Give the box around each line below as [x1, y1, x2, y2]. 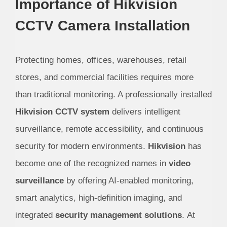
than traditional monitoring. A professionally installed [15, 90, 212, 100]
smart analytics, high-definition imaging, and [15, 193, 182, 203]
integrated [15, 210, 55, 220]
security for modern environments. [15, 141, 148, 152]
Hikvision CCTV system [15, 107, 109, 117]
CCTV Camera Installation [15, 17, 190, 33]
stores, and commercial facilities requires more [15, 72, 194, 83]
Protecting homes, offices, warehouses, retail [15, 55, 186, 65]
